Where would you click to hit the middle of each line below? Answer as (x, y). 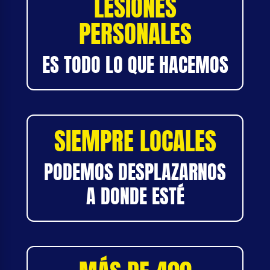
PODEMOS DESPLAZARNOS (135, 172)
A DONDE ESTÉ (135, 196)
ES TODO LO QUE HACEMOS (135, 64)
